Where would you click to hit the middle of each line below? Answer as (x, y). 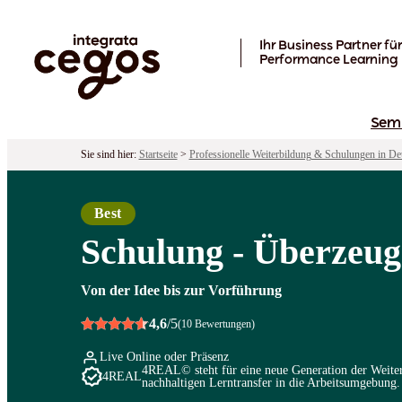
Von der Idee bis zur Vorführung (181, 290)
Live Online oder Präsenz (164, 356)
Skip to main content (65, 14)
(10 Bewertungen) (216, 323)
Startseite (158, 154)
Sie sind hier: (109, 154)
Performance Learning (328, 61)
